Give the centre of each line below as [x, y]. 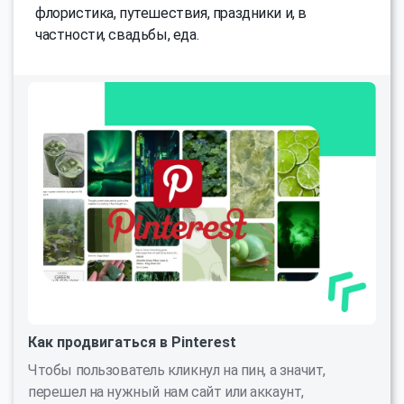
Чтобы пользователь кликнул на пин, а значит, [177, 370]
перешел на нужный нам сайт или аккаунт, [166, 391]
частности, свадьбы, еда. [117, 35]
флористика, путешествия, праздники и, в [171, 14]
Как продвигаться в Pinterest [132, 342]
